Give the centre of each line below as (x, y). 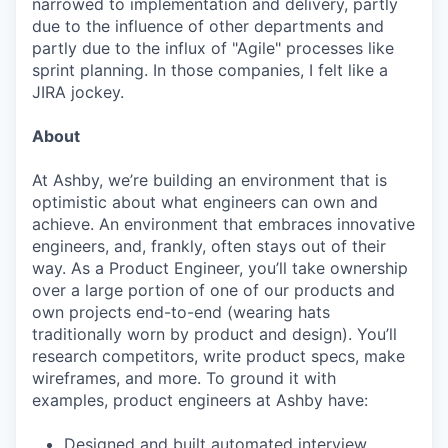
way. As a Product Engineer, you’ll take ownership (220, 268)
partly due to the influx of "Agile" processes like (213, 48)
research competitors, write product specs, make (218, 356)
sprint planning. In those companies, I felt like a (210, 70)
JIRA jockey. (78, 92)
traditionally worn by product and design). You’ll (214, 334)
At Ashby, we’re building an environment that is (209, 180)
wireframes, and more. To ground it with (184, 378)
